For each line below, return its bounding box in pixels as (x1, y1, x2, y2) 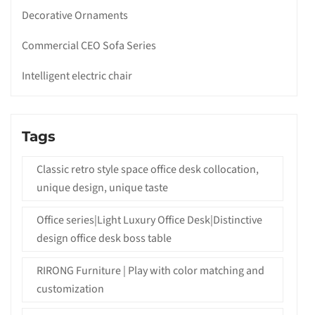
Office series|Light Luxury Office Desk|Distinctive (37, 212, 262, 228)
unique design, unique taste (37, 179, 168, 195)
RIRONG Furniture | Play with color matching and (37, 262, 264, 278)
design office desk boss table (37, 230, 172, 246)
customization (37, 281, 104, 297)
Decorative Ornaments (22, 7, 128, 23)
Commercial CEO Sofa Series (22, 37, 156, 53)
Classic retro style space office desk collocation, (37, 161, 259, 177)
